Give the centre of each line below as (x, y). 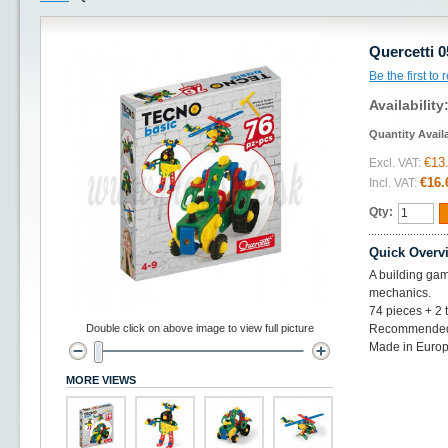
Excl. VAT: (395, 163)
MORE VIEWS (101, 380)
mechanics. (400, 293)
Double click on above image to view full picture (199, 328)
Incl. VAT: (393, 183)
